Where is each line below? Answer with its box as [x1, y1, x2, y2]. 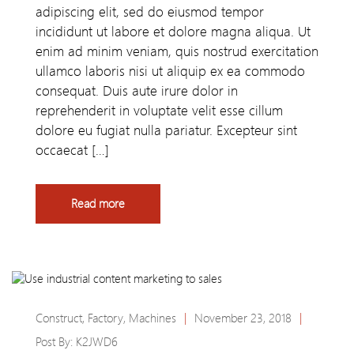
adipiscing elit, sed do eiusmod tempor [36, 4, 264, 21]
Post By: [36, 335, 76, 350]
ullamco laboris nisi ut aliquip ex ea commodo [36, 63, 305, 80]
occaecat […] [36, 142, 109, 159]
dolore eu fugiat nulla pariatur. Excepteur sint [36, 122, 297, 139]
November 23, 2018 [194, 311, 292, 326]
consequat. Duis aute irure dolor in [36, 83, 238, 100]
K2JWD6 [76, 335, 118, 350]
